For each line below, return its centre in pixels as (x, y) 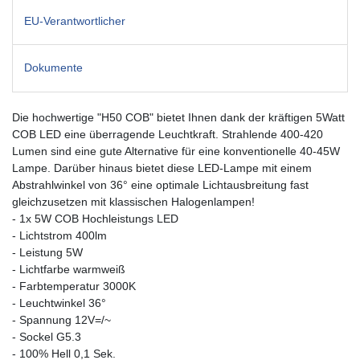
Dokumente (53, 68)
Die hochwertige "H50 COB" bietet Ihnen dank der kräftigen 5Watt (178, 117)
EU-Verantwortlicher (75, 21)
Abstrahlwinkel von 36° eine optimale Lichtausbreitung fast (160, 184)
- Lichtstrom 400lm (59, 235)
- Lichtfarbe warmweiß (69, 269)
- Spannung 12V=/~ (61, 319)
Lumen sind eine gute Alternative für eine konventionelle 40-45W (176, 151)
